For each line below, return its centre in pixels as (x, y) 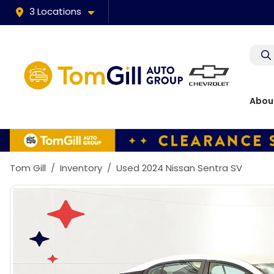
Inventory (81, 168)
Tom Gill (28, 168)
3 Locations (55, 11)
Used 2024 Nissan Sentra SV (179, 168)
